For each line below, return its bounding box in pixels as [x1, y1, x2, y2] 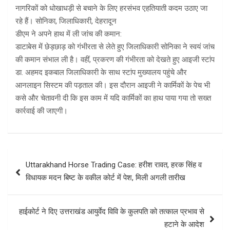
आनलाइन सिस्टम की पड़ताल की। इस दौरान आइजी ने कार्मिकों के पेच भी [15, 81, 210, 90]
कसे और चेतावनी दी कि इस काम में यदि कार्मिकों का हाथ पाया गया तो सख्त [15, 93, 211, 103]
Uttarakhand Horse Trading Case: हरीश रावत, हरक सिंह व [26, 160, 202, 170]
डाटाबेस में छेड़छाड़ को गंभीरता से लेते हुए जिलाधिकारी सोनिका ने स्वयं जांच [15, 42, 215, 52]
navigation [7, 165, 67, 180]
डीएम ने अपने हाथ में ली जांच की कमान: [15, 29, 122, 39]
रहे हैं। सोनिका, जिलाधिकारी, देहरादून [15, 16, 117, 26]
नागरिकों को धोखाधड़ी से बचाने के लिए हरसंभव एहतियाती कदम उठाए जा [15, 4, 207, 13]
